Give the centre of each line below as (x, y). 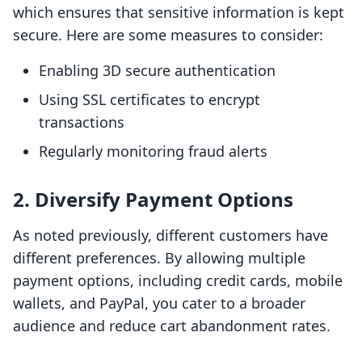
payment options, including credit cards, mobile (178, 281)
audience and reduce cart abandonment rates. (172, 326)
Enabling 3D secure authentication (157, 71)
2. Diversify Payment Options (153, 200)
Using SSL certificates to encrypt (149, 100)
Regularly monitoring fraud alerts (153, 152)
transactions (82, 122)
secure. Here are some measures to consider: (168, 35)
